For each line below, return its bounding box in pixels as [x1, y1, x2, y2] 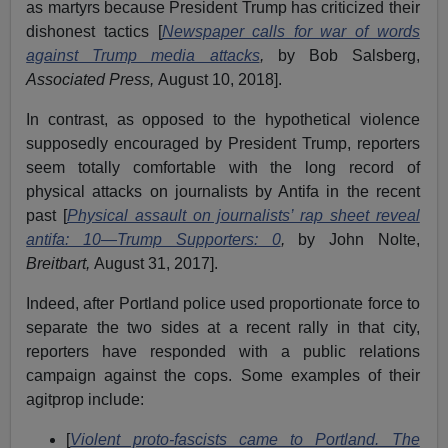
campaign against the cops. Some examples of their [26, 366, 420, 384]
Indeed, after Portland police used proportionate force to [26, 294, 420, 312]
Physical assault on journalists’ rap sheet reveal [67, 206, 420, 224]
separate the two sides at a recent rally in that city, [26, 318, 420, 336]
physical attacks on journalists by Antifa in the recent [26, 182, 420, 200]
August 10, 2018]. [158, 70, 283, 88]
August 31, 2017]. [94, 254, 219, 272]
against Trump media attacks [26, 46, 260, 64]
